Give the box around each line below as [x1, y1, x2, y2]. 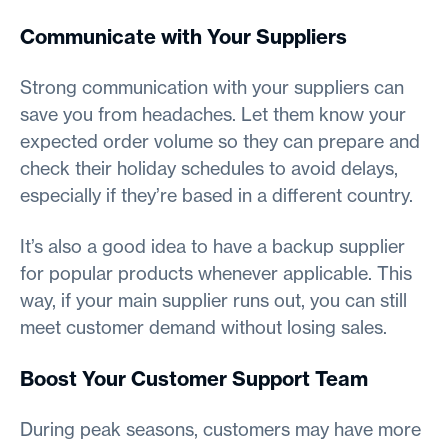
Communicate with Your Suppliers [20, 23, 347, 49]
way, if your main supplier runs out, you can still [20, 288, 407, 312]
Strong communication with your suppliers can [20, 75, 404, 99]
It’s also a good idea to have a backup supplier [20, 234, 405, 258]
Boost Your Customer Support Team [20, 365, 368, 391]
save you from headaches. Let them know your [20, 102, 406, 126]
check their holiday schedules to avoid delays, [20, 156, 398, 180]
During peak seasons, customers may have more [20, 417, 421, 441]
